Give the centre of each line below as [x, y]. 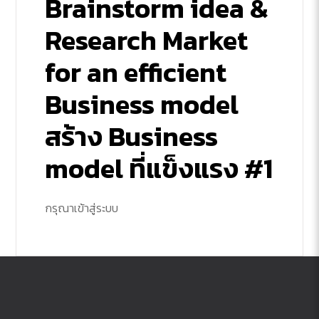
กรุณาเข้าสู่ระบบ [82, 208]
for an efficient [136, 73]
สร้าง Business [132, 137]
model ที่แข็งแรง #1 [159, 169]
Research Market [147, 41]
